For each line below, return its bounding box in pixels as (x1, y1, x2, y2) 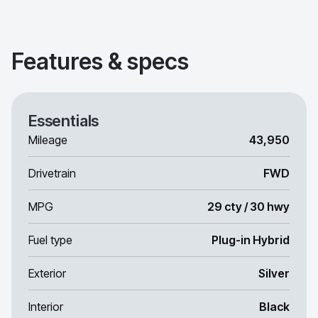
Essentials (28, 111, 99, 130)
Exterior (28, 265, 66, 280)
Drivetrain (28, 165, 76, 180)
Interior (28, 299, 63, 314)
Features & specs (11, 47, 189, 75)
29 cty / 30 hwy (207, 199, 290, 214)
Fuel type (28, 232, 72, 247)
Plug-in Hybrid (212, 232, 290, 247)
